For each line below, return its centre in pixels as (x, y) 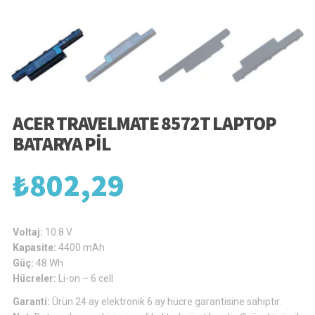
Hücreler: (36, 278)
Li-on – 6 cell (86, 278)
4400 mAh (82, 247)
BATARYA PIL (62, 143)
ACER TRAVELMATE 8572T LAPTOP (144, 123)
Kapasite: (36, 247)
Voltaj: (29, 232)
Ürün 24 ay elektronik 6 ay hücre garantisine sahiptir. (167, 301)
